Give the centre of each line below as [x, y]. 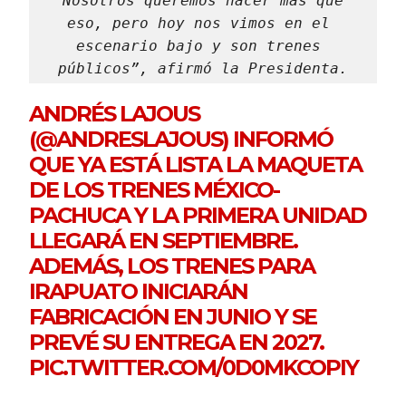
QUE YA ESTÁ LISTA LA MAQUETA [196, 164]
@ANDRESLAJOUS [129, 139]
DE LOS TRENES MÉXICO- [155, 189]
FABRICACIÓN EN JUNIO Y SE [173, 316]
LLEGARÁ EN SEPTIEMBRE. [164, 240]
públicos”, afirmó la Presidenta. [203, 68]
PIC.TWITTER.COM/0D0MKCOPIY [194, 367]
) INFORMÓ [278, 139]
